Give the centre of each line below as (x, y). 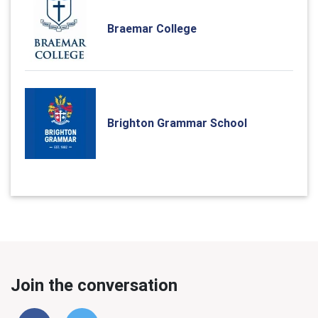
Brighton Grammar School (177, 123)
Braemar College (152, 29)
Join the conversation (94, 285)
